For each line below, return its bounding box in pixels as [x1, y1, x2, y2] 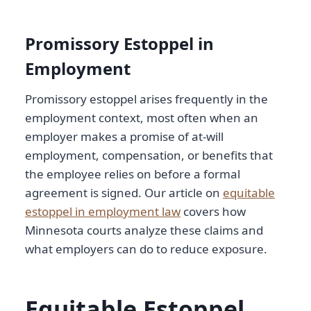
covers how [180, 203, 246, 220]
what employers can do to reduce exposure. [25, 241, 267, 258]
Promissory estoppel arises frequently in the [25, 91, 268, 108]
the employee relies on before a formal [25, 166, 240, 183]
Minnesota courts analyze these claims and [25, 222, 263, 239]
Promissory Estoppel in [25, 32, 214, 56]
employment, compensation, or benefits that [25, 147, 273, 164]
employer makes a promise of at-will [25, 128, 224, 145]
